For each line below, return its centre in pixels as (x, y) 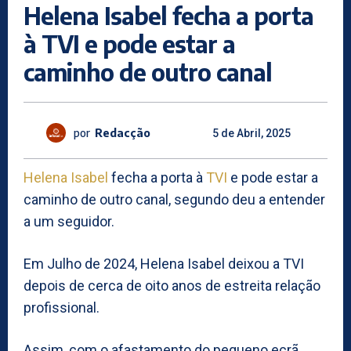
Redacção (123, 132)
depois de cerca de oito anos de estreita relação (172, 286)
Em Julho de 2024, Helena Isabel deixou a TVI (164, 264)
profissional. (62, 308)
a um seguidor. (69, 222)
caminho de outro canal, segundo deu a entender (174, 200)
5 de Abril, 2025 (251, 134)
